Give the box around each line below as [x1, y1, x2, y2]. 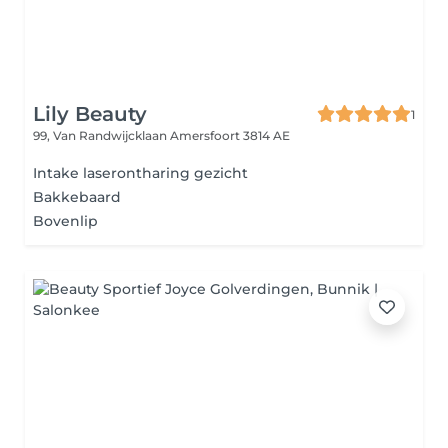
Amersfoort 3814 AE [170, 128, 290, 143]
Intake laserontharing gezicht [33, 164, 248, 182]
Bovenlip [33, 212, 98, 230]
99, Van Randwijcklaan [33, 128, 170, 143]
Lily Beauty [33, 102, 147, 126]
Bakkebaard [33, 188, 121, 206]
